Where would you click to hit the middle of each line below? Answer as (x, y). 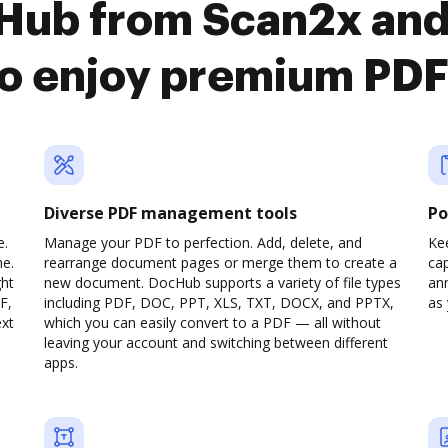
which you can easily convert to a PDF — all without (212, 322)
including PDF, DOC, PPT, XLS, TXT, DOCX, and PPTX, (219, 302)
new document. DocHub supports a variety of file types (222, 282)
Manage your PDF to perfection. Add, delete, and (203, 242)
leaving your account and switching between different (216, 342)
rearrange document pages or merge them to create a (220, 262)
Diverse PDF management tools (170, 213)
